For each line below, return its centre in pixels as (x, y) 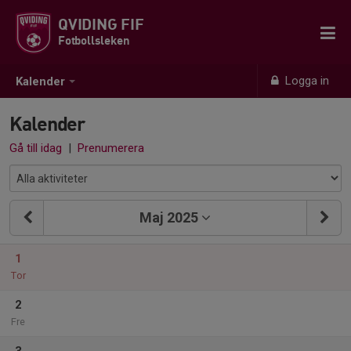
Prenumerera (111, 148)
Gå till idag (36, 148)
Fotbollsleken (94, 40)
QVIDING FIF (101, 24)
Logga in (306, 81)
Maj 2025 (169, 217)
